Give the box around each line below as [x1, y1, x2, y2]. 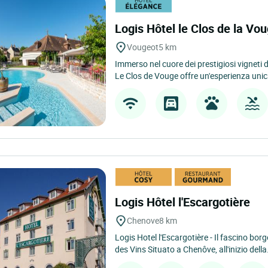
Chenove [127, 215, 160, 226]
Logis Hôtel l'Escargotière [115, 194, 254, 210]
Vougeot [127, 41, 159, 53]
